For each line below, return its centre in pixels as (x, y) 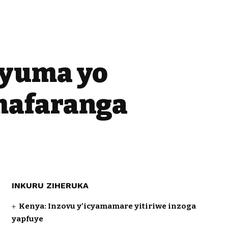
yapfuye (27, 219)
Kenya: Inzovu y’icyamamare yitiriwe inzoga (107, 206)
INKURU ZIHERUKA (50, 186)
